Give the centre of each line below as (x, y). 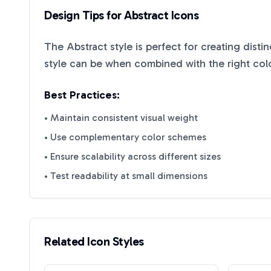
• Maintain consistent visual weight (121, 118)
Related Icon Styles (94, 241)
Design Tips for (84, 15)
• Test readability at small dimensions (126, 176)
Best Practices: (82, 95)
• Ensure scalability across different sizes (132, 156)
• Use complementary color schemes (125, 137)
